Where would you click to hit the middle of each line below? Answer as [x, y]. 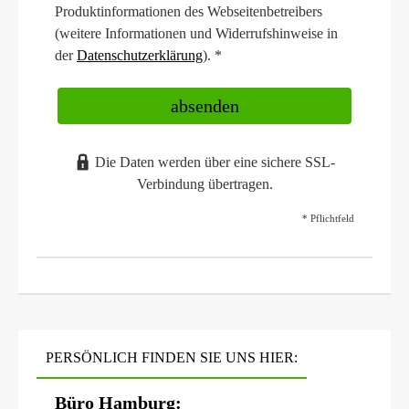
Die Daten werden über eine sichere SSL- [215, 163]
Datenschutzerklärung [140, 56]
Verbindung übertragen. [204, 185]
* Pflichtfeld [328, 219]
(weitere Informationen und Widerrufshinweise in [196, 34]
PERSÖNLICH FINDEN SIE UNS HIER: [172, 358]
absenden [204, 106]
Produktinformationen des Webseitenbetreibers [189, 12]
